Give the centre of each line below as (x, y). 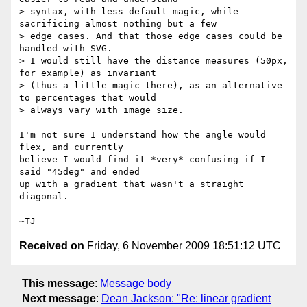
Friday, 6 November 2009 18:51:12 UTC (183, 246)
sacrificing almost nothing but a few (118, 24)
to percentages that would (88, 98)
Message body (136, 283)
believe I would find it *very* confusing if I (143, 160)
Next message (59, 298)
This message (58, 283)
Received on (52, 246)
